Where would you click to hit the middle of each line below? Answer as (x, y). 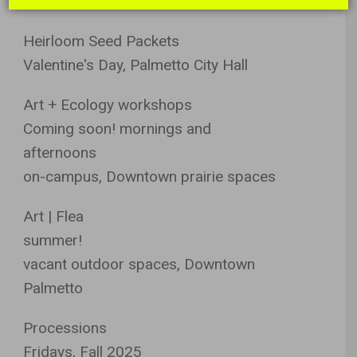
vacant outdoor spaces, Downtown (139, 264)
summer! (53, 240)
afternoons (60, 152)
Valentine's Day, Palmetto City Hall (136, 65)
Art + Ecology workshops (108, 104)
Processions (65, 328)
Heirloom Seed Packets (102, 41)
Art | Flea (54, 216)
